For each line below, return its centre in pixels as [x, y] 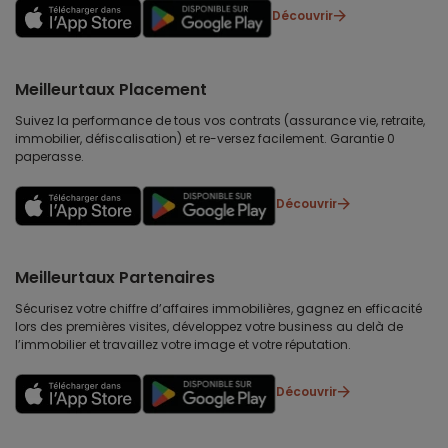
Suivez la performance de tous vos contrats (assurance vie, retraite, [220, 121]
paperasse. [49, 157]
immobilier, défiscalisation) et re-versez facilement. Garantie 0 [205, 139]
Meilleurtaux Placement [111, 90]
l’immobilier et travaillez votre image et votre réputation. [183, 345]
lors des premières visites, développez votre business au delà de [209, 327]
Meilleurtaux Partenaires [115, 278]
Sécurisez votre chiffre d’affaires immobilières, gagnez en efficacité [218, 309]
